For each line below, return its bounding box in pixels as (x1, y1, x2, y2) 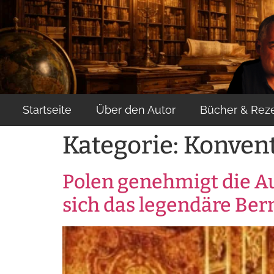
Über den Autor (95, 103, 176, 116)
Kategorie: (62, 130, 183, 160)
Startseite (22, 103, 72, 116)
